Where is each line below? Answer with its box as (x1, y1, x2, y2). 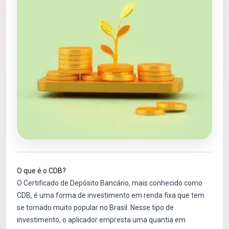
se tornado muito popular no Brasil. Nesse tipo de (17, 203, 174, 212)
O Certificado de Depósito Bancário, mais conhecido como (17, 179, 202, 187)
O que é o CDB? (17, 167, 66, 175)
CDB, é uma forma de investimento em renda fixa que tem (17, 191, 204, 199)
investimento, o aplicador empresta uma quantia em (17, 216, 186, 224)
